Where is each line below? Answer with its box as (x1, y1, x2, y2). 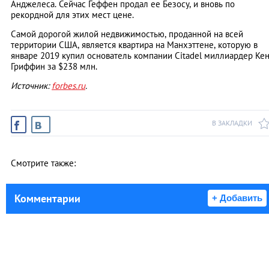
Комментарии (14, 192, 80, 206)
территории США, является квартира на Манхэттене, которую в (11, 39, 258, 51)
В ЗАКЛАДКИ (212, 118, 252, 128)
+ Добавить (212, 193, 262, 204)
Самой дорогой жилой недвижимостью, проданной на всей (11, 28, 243, 40)
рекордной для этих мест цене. (11, 9, 134, 21)
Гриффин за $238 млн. (11, 61, 97, 73)
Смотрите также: (11, 157, 76, 169)
